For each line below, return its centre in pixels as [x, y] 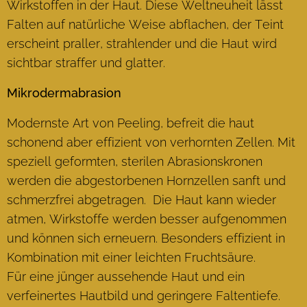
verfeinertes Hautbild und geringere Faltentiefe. [144, 295]
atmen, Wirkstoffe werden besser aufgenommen [147, 219]
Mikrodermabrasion [64, 93]
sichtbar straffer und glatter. [86, 62]
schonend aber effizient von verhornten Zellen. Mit [151, 142]
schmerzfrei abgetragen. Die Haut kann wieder [142, 199]
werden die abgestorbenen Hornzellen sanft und [146, 180]
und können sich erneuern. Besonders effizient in [146, 238]
